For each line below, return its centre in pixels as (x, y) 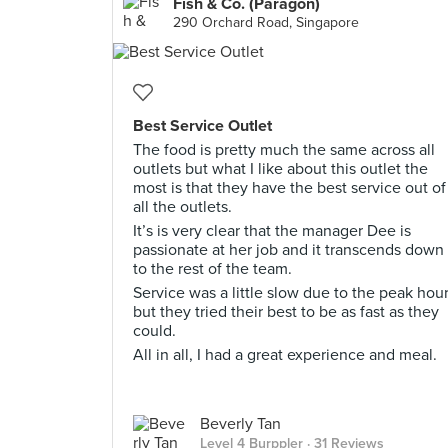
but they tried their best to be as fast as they (286, 312)
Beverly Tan (240, 424)
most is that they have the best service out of (289, 188)
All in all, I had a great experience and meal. (285, 355)
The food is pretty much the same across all (284, 150)
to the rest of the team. (212, 269)
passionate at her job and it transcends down (288, 250)
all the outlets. (182, 207)
